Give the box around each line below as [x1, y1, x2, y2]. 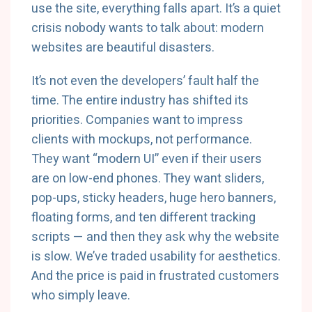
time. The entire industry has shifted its [31, 91, 249, 110]
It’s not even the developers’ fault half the [31, 72, 259, 91]
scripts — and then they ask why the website [31, 228, 279, 247]
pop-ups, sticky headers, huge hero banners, [31, 189, 276, 208]
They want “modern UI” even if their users [31, 150, 262, 169]
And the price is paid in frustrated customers [31, 267, 279, 286]
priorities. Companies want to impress [31, 111, 243, 130]
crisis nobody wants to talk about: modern [31, 19, 264, 38]
